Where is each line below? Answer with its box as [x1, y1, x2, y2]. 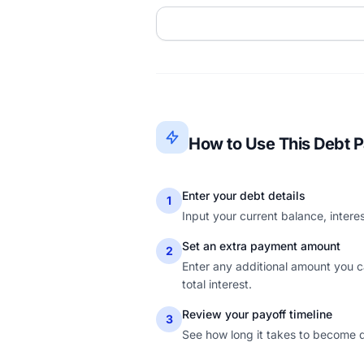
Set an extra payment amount [182, 239, 340, 253]
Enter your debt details [182, 188, 305, 202]
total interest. [182, 277, 252, 291]
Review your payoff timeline [182, 307, 332, 321]
